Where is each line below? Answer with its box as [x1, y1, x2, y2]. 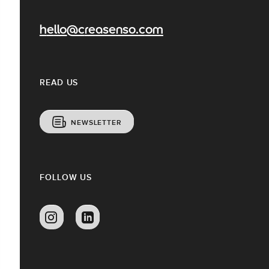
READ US [40, 77, 79, 87]
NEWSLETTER [70, 118, 122, 127]
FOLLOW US [40, 172, 92, 182]
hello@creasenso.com [40, 23, 163, 37]
